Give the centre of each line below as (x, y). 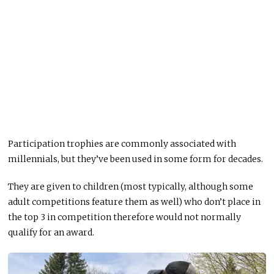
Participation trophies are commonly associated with (122, 143)
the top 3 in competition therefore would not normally (125, 217)
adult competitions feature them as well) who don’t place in (135, 202)
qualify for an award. (51, 232)
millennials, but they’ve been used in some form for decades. (136, 159)
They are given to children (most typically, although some (131, 186)
